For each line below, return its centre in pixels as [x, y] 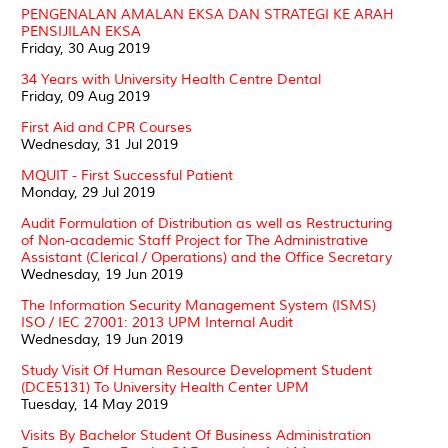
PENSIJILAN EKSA [81, 31]
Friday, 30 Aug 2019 [85, 48]
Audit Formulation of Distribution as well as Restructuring [206, 223]
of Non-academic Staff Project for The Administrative [194, 240]
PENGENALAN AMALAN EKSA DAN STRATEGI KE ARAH [207, 14]
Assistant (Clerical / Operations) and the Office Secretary [206, 257]
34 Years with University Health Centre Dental [171, 79]
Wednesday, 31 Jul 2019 [99, 144]
